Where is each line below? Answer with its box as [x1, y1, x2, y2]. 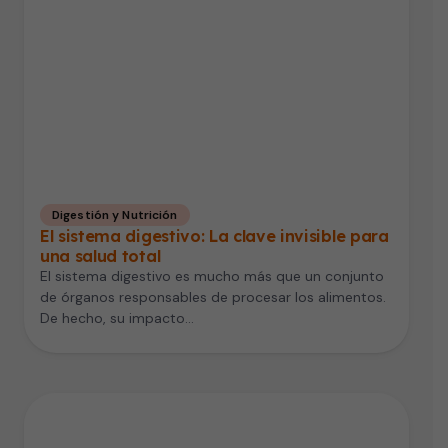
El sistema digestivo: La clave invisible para [40, 226, 389, 247]
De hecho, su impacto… [40, 309, 194, 328]
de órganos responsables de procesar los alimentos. [40, 288, 386, 307]
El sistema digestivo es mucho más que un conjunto [40, 267, 384, 286]
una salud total [40, 246, 161, 267]
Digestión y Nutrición [52, 207, 178, 224]
